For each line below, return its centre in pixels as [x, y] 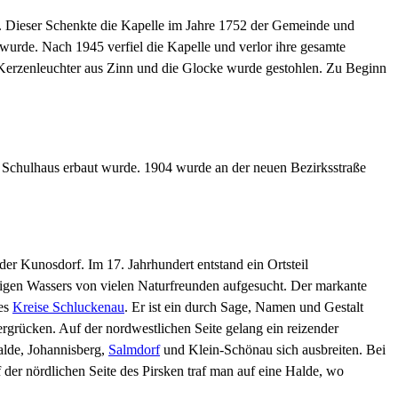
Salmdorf [134, 350]
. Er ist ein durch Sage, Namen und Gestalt [244, 307]
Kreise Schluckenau [68, 307]
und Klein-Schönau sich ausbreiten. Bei [273, 350]
